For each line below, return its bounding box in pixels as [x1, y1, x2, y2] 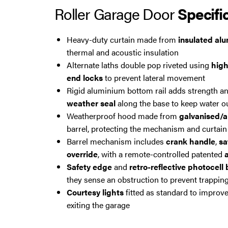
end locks [67, 71, 103, 83]
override [67, 148, 98, 160]
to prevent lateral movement [103, 71, 205, 83]
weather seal [67, 97, 116, 109]
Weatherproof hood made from [67, 109, 179, 122]
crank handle [166, 135, 215, 147]
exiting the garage [67, 198, 130, 211]
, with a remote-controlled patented [98, 148, 224, 160]
